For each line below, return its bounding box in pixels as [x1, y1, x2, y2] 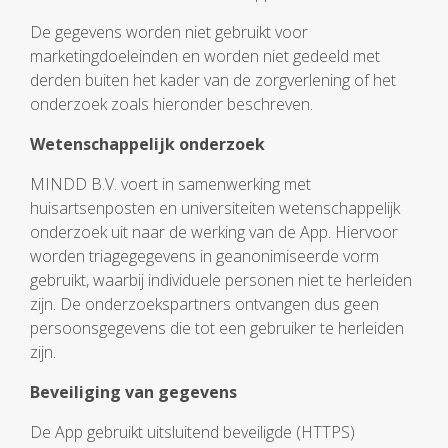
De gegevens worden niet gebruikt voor [30, 21, 308, 43]
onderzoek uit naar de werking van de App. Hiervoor [30, 221, 398, 243]
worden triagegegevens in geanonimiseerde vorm [30, 245, 379, 267]
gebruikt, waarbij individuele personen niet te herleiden [30, 269, 412, 291]
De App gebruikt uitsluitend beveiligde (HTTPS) [30, 421, 355, 443]
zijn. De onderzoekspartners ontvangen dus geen [30, 293, 379, 315]
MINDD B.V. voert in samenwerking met [30, 173, 311, 195]
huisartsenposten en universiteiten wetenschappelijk [30, 197, 400, 219]
